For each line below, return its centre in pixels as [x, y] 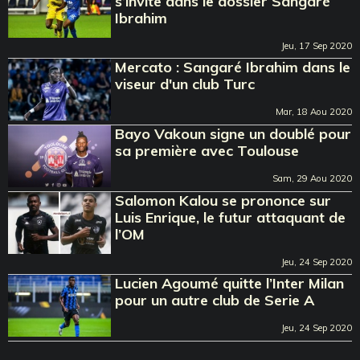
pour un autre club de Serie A [215, 300]
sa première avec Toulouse [207, 150]
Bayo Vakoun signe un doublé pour [233, 133]
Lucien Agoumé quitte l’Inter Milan [230, 283]
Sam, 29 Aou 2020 [312, 178]
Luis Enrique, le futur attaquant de [231, 217]
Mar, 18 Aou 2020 [314, 111]
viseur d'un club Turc [185, 84]
